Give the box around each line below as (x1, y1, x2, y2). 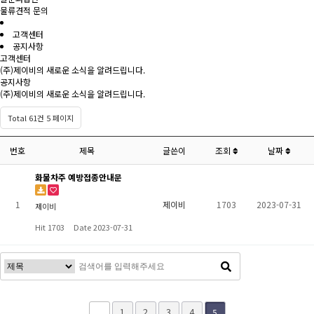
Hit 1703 (35, 221, 67, 233)
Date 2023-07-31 (74, 221, 132, 233)
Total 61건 (8, 112, 44, 123)
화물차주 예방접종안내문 (35, 171, 122, 183)
